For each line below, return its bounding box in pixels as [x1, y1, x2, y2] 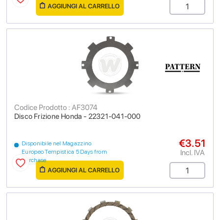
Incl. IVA [180, 148, 205, 157]
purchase [22, 157, 47, 164]
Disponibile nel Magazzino [22, 140, 92, 147]
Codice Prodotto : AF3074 [14, 103, 97, 112]
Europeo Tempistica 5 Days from [22, 148, 108, 155]
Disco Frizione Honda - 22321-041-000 [14, 112, 141, 121]
